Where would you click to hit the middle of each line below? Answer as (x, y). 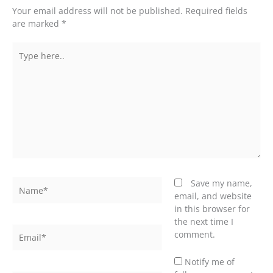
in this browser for (212, 209)
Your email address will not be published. (97, 10)
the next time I (204, 222)
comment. (194, 235)
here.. (23, 61)
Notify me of (209, 262)
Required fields (216, 10)
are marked (37, 23)
